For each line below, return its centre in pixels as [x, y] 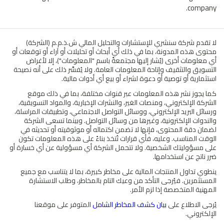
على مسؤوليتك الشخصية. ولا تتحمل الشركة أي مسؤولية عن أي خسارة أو [113, 147]
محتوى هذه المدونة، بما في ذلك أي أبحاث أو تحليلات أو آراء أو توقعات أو [114, 51]
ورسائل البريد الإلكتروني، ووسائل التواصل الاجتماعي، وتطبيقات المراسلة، [115, 111]
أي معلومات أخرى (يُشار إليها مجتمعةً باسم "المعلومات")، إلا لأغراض [121, 60]
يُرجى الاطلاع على [191, 204]
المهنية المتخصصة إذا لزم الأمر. [173, 189]
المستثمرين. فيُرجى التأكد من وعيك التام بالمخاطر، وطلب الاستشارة [123, 180]
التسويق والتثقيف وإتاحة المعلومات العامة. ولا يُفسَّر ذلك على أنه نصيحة [115, 69]
